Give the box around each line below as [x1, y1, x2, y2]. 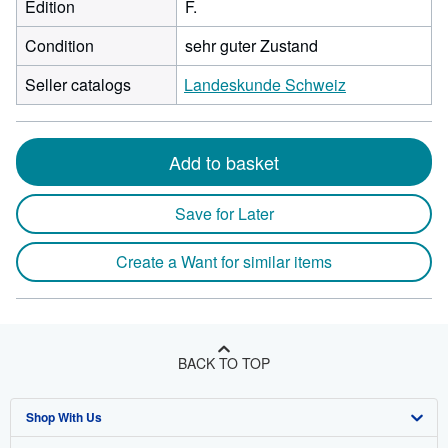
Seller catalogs [25, 73, 131, 96]
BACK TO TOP [178, 353, 270, 373]
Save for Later [174, 202, 274, 225]
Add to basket [169, 149, 279, 175]
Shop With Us [26, 408, 102, 426]
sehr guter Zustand [185, 34, 318, 57]
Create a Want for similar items [116, 250, 332, 273]
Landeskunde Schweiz [184, 73, 346, 96]
